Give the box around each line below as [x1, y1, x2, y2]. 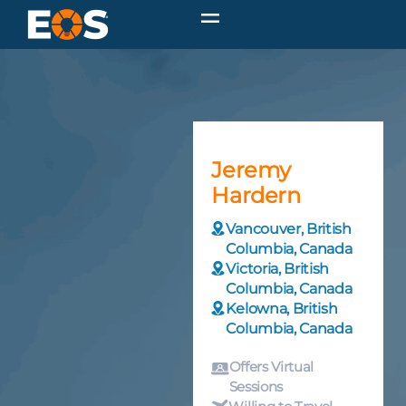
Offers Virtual [228, 358, 314, 376]
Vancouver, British [226, 220, 352, 238]
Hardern [211, 182, 301, 209]
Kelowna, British [226, 300, 338, 318]
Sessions [228, 378, 284, 396]
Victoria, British [226, 260, 330, 278]
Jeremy [211, 157, 291, 184]
